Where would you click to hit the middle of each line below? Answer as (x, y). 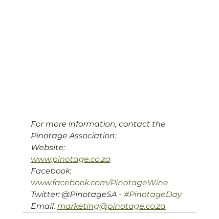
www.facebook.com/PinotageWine (99, 183)
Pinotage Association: (73, 136)
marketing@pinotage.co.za (111, 206)
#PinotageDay (153, 194)
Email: (44, 206)
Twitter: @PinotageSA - (77, 194)
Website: (49, 147)
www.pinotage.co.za (70, 159)
